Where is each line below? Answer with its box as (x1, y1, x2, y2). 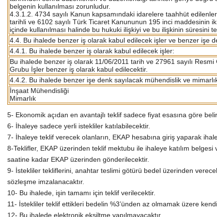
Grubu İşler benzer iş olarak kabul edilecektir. (10, 65, 148, 73)
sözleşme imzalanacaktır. (7, 177, 84, 186)
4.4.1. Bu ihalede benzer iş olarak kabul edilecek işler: (10, 46, 174, 55)
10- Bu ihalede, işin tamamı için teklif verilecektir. (7, 188, 155, 197)
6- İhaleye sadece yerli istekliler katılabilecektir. (7, 122, 150, 130)
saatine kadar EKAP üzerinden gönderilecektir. (7, 155, 149, 163)
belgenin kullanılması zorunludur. (10, 2, 110, 10)
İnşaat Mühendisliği (10, 86, 69, 94)
